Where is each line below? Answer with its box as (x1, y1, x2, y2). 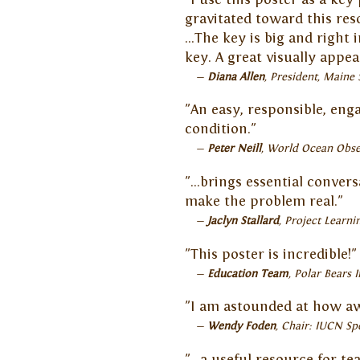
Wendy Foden (207, 320, 276, 333)
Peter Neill (207, 142, 261, 156)
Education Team (207, 267, 288, 280)
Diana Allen (207, 70, 264, 84)
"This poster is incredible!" (184, 246, 357, 263)
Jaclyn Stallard (207, 215, 279, 228)
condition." (184, 121, 256, 138)
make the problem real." (184, 194, 343, 211)
